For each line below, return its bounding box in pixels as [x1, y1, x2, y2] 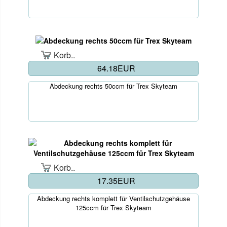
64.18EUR [97, 62, 135, 74]
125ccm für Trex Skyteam [75, 203, 152, 213]
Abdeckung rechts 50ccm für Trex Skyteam [50, 81, 177, 91]
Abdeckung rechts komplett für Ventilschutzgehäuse [37, 194, 190, 204]
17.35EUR [97, 175, 135, 187]
